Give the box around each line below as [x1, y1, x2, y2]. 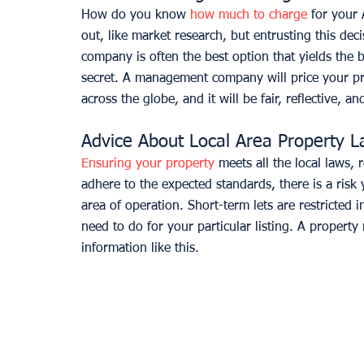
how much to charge [190, 9, 307, 23]
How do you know [81, 9, 190, 23]
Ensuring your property [81, 158, 214, 171]
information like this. [81, 242, 207, 256]
